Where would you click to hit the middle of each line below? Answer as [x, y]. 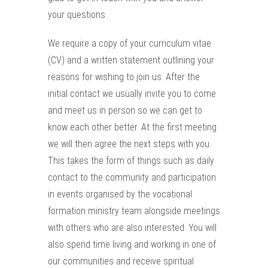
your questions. [77, 15]
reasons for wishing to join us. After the [124, 77]
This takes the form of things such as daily [131, 161]
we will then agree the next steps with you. [130, 144]
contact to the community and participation [132, 177]
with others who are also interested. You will [132, 228]
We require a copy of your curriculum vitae [130, 43]
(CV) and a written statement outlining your [131, 60]
